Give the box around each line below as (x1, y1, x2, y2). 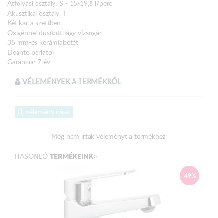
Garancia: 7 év (7, 56, 50, 66)
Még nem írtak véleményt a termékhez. (51, 131, 167, 141)
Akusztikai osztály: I (7, 8, 65, 18)
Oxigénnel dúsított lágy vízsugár (7, 27, 102, 37)
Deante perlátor (7, 47, 54, 56)
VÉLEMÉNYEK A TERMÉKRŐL (21, 76, 121, 86)
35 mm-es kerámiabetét (7, 37, 78, 47)
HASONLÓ (15, 151, 50, 161)
